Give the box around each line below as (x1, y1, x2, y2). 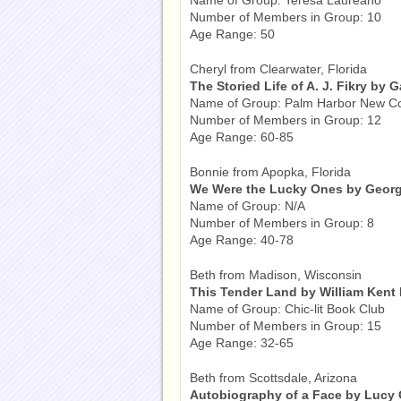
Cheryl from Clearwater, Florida (190, 62, 367, 76)
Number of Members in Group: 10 (190, 10, 381, 24)
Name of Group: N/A (190, 199, 305, 213)
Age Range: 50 (190, 27, 275, 41)
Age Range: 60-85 (190, 130, 294, 144)
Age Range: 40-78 (190, 233, 294, 247)
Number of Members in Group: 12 (190, 113, 381, 127)
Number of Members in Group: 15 (190, 319, 381, 333)
